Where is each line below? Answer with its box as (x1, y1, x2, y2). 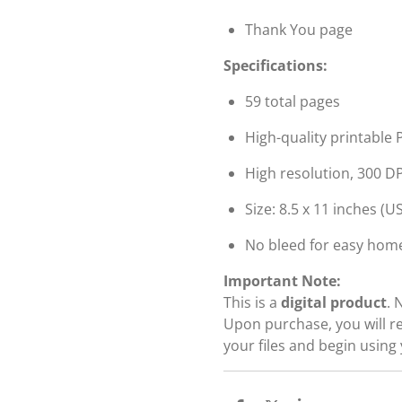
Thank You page (245, 19, 353, 39)
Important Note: (223, 270, 341, 291)
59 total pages (245, 91, 340, 111)
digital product (281, 292, 387, 312)
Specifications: (223, 55, 328, 75)
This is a (223, 292, 281, 312)
